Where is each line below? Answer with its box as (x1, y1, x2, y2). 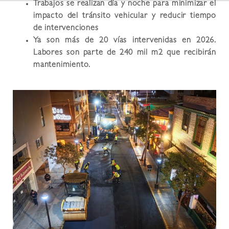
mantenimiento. (33, 61, 91, 70)
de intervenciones (33, 25, 99, 33)
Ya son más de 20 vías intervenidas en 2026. (33, 37, 216, 45)
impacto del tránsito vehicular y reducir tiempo (33, 12, 216, 21)
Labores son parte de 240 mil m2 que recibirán (33, 49, 216, 58)
